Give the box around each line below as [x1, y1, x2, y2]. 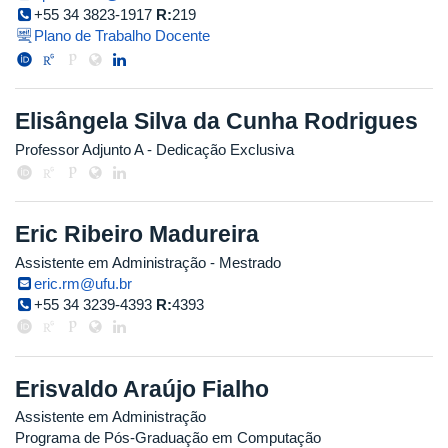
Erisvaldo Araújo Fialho [15, 375, 269, 402]
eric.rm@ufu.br [34, 274, 133, 292]
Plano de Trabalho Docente [34, 27, 211, 45]
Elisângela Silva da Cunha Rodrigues [15, 108, 418, 135]
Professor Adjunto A [15, 141, 143, 159]
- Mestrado [206, 253, 281, 271]
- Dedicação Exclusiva [143, 141, 294, 159]
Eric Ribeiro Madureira [15, 221, 259, 248]
